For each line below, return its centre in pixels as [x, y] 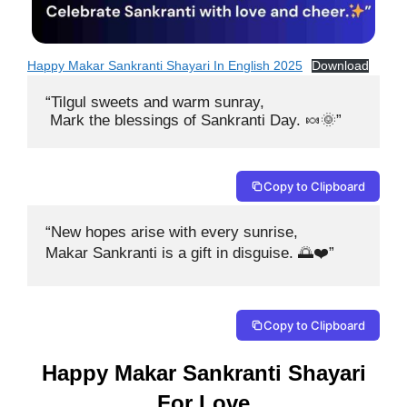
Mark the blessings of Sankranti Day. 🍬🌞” [194, 120]
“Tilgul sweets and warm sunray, [155, 102]
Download [341, 65]
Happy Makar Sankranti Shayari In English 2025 [165, 65]
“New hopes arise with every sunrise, [174, 233]
